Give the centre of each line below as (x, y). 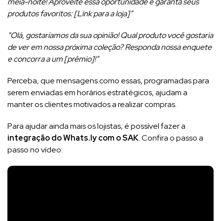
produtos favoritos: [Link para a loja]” (70, 14)
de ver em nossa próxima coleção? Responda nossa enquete (110, 47)
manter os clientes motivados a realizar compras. (93, 105)
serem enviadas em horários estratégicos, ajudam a (97, 93)
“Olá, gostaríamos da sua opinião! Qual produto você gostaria (110, 36)
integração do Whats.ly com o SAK (73, 138)
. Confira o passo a (171, 138)
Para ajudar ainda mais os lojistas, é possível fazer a (96, 126)
